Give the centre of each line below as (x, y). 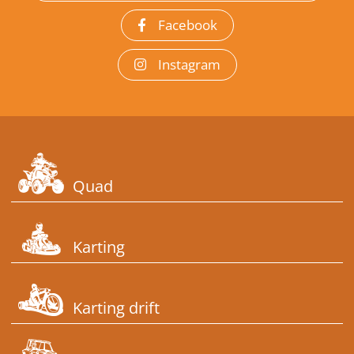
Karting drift (117, 307)
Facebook (187, 24)
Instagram (189, 64)
